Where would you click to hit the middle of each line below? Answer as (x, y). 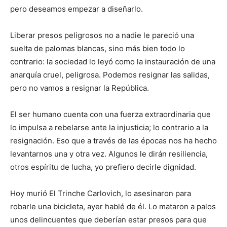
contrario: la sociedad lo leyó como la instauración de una (113, 62)
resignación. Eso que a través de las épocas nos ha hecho (113, 141)
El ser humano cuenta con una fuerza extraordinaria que (110, 115)
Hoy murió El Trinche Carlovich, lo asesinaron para (101, 194)
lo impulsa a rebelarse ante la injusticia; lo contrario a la (109, 128)
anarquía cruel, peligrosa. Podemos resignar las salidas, (110, 75)
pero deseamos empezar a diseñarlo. (77, 9)
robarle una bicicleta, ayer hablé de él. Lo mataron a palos (113, 207)
